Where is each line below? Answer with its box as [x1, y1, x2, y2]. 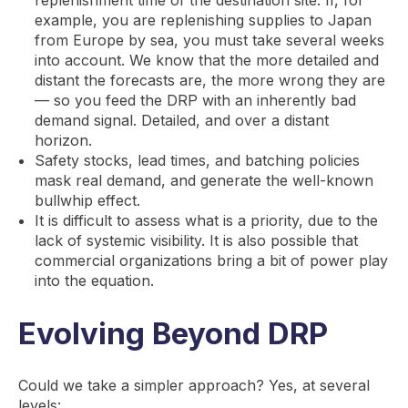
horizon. [34, 131, 92, 150]
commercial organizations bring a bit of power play [34, 251, 388, 270]
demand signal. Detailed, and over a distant [34, 111, 329, 130]
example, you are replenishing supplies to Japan [34, 11, 372, 30]
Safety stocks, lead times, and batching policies [34, 151, 360, 170]
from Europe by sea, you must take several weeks [34, 31, 384, 50]
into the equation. [34, 271, 154, 291]
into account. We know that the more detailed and [34, 51, 379, 70]
